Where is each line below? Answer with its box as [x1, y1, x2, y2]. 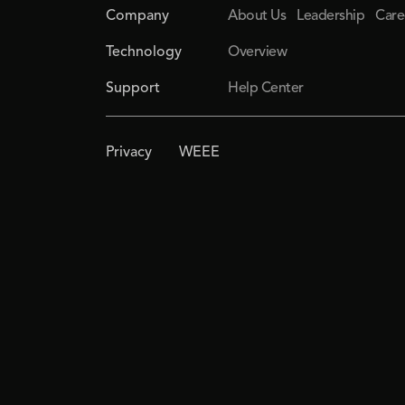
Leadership [297, 8, 365, 24]
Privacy [106, 146, 153, 160]
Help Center [228, 80, 304, 96]
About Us [228, 8, 287, 24]
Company [106, 8, 170, 24]
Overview [228, 44, 287, 60]
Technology [106, 44, 183, 60]
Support [106, 80, 161, 96]
